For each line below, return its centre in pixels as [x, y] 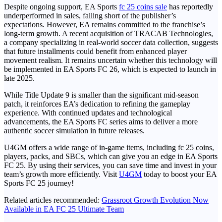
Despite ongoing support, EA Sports [61, 7]
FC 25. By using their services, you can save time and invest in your [110, 166]
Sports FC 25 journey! [39, 183]
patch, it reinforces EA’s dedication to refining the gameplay [97, 104]
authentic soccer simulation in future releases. [74, 131]
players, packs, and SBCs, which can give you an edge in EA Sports [111, 157]
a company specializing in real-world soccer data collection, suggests [111, 43]
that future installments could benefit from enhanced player [95, 52]
